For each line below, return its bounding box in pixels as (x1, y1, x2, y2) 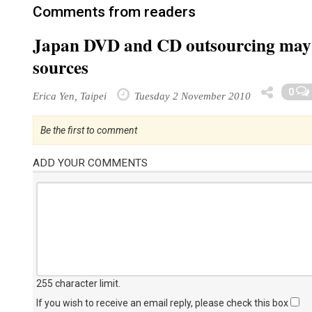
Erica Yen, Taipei (33, 90, 107, 102)
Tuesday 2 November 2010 (132, 90, 251, 102)
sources (33, 54, 88, 80)
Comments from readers (33, 3, 196, 20)
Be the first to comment (40, 125, 137, 136)
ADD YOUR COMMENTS (33, 157, 148, 169)
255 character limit (36, 278, 118, 289)
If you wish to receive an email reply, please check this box (36, 297, 290, 309)
